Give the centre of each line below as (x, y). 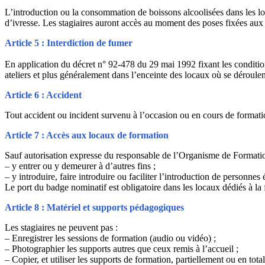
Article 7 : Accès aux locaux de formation (87, 135)
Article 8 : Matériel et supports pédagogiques (94, 207)
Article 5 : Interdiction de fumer (69, 43)
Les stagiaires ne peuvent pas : (61, 227)
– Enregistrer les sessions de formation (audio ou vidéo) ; (110, 238)
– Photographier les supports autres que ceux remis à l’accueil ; (122, 248)
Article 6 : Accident (43, 95)
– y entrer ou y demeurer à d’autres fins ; (80, 166)
